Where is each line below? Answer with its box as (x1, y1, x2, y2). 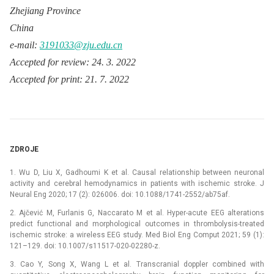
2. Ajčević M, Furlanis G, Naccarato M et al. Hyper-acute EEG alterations (10, 208, 264, 217)
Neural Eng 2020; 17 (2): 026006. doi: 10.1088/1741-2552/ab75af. (10, 190, 230, 199)
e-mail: (10, 39, 40, 50)
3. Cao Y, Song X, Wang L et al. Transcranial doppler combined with (10, 259, 264, 268)
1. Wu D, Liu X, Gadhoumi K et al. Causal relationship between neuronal (10, 168, 264, 177)
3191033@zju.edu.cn (40, 39, 122, 50)
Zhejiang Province (10, 5, 81, 16)
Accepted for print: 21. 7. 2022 (10, 73, 129, 84)
